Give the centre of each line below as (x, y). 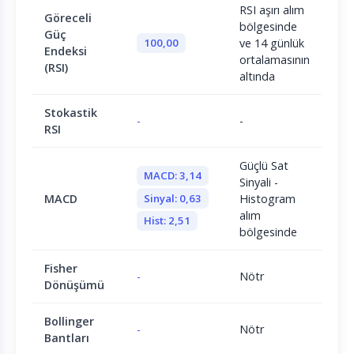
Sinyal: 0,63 (172, 198)
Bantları (67, 338)
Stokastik (71, 113)
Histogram (267, 199)
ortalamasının (275, 60)
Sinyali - (259, 183)
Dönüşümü (74, 285)
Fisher (61, 269)
